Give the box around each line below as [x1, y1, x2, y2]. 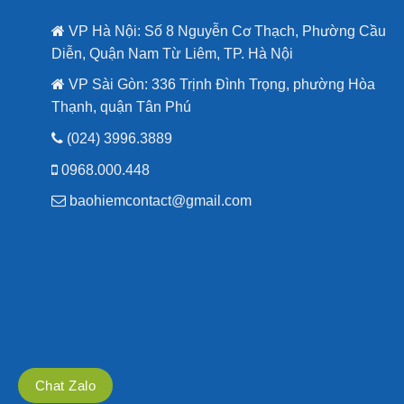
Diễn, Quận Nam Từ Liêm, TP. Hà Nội [51, 45, 293, 61]
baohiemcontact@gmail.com [66, 193, 252, 209]
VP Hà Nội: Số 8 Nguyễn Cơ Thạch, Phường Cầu [65, 23, 386, 39]
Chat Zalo [35, 378, 96, 393]
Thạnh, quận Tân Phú [51, 99, 191, 115]
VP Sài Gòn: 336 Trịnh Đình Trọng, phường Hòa [65, 77, 375, 93]
